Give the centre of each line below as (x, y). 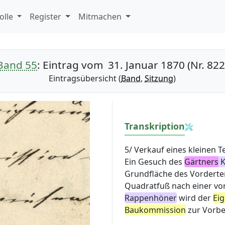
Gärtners (201, 162)
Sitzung (159, 78)
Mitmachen (101, 17)
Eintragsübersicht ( (85, 78)
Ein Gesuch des (154, 162)
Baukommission (155, 210)
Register (47, 17)
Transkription (154, 126)
